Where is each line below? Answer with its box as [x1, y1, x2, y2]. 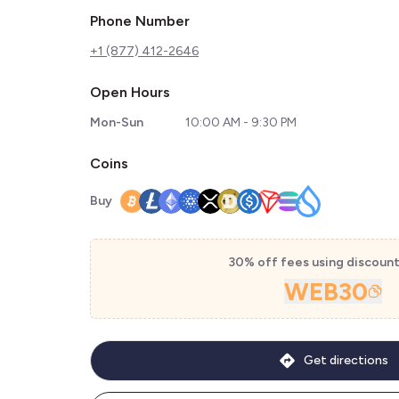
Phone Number [90, 12, 190, 29]
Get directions [303, 352, 388, 368]
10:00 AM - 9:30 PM [184, 115, 297, 130]
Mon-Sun [90, 115, 143, 130]
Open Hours [90, 84, 170, 101]
